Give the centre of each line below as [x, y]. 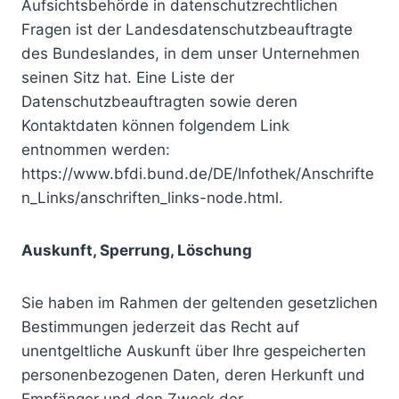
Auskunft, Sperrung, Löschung [137, 250]
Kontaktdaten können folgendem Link [155, 126]
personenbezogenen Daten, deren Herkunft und [193, 375]
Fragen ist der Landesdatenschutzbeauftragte [187, 29]
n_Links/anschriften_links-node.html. [152, 198]
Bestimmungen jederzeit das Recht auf [160, 327]
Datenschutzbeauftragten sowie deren [159, 102]
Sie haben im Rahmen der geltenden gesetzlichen [199, 303]
